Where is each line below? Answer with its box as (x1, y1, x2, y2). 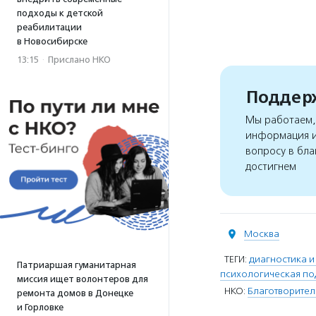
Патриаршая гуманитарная (17, 260, 136, 270)
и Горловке (17, 302, 63, 312)
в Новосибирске (17, 36, 87, 47)
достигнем (245, 160, 296, 174)
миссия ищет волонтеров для (17, 274, 148, 284)
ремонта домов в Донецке (17, 288, 133, 298)
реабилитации (17, 22, 82, 32)
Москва (244, 228, 279, 240)
